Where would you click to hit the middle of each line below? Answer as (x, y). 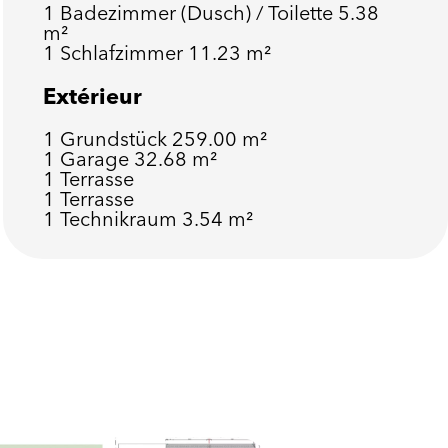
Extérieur (92, 96)
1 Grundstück (107, 138)
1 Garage (88, 158)
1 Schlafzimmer (115, 52)
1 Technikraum (112, 218)
